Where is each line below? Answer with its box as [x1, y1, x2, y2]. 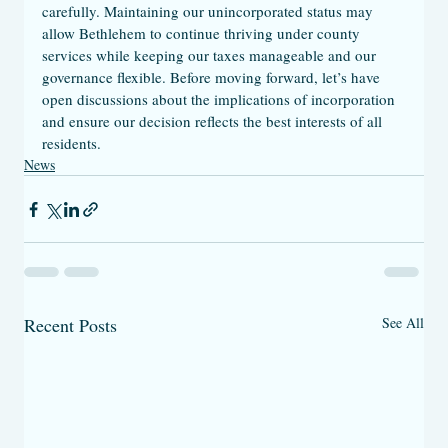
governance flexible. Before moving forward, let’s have [42, 67, 384, 87]
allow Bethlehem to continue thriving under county [42, 23, 364, 43]
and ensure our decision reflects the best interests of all [42, 111, 386, 131]
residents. [42, 133, 101, 153]
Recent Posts [24, 313, 117, 337]
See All [382, 313, 424, 332]
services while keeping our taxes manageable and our [42, 45, 380, 65]
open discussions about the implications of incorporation [42, 89, 399, 109]
